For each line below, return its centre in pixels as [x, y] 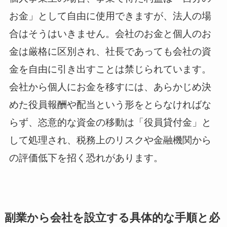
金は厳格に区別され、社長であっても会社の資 [110, 51]
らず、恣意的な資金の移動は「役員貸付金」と [110, 122]
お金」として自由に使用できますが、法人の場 [110, 16]
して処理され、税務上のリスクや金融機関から [110, 140]
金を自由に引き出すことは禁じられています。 [110, 69]
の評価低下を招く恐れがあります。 [86, 158]
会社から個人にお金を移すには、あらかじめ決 [110, 87]
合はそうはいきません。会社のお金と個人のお [110, 34]
